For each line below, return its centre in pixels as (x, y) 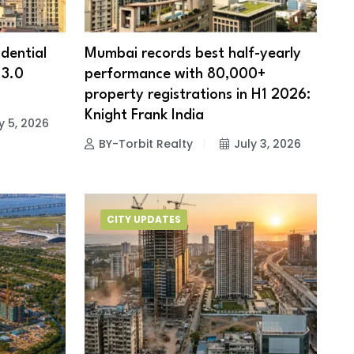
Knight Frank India (144, 116)
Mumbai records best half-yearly (192, 54)
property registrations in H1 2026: (197, 95)
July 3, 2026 (267, 144)
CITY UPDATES (143, 220)
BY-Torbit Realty (145, 144)
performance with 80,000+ (175, 75)
